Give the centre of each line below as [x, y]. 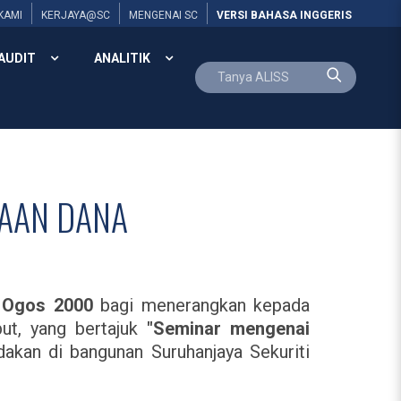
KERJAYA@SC [76, 15]
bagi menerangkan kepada [201, 305]
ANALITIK [122, 58]
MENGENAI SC [163, 15]
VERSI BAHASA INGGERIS [284, 15]
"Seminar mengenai [228, 328]
